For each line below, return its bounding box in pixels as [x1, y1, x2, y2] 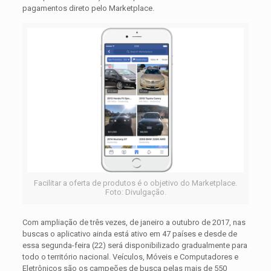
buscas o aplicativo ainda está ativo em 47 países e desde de [22, 229, 237, 239]
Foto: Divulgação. [105, 188, 166, 197]
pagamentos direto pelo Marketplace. [22, 4, 154, 13]
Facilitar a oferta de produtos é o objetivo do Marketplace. [34, 178, 237, 188]
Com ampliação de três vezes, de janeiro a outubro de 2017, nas [22, 218, 246, 227]
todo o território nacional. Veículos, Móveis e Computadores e [22, 252, 238, 262]
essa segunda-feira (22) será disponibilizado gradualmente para [22, 241, 247, 250]
